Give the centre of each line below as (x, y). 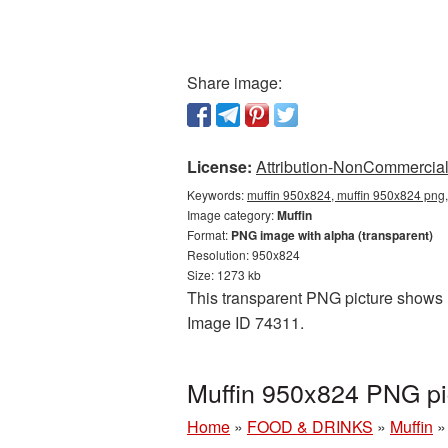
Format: (209, 234)
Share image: (234, 82)
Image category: (232, 214)
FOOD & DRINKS (310, 426)
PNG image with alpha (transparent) (332, 235)
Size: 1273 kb (224, 274)
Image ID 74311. (245, 322)
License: (219, 166)
